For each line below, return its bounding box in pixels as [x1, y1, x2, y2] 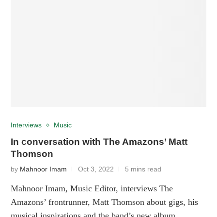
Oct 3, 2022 [78, 165, 114, 173]
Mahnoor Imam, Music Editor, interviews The [11, 183, 173, 193]
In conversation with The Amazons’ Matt [11, 136, 188, 147]
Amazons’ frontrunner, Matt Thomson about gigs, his [11, 197, 199, 207]
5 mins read [125, 165, 162, 173]
